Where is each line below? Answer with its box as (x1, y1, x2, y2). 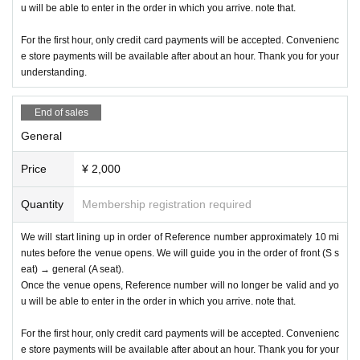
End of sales (34, 106, 88, 118)
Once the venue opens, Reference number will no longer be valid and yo (21, 279, 339, 291)
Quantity (21, 197, 63, 211)
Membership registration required (82, 197, 252, 211)
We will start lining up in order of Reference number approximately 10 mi (21, 231, 339, 243)
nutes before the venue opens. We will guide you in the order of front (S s (21, 247, 339, 259)
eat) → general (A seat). (21, 263, 124, 275)
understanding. (21, 66, 87, 78)
